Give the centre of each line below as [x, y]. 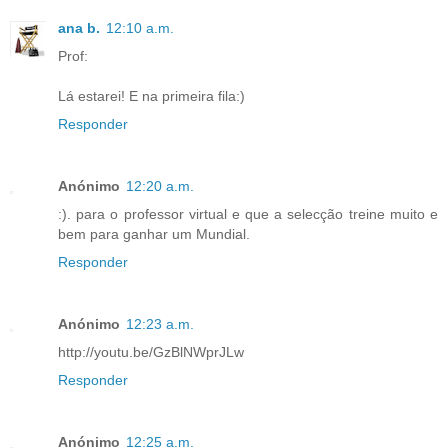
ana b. [79, 27]
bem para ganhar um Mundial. [154, 233]
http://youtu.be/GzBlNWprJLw [151, 351]
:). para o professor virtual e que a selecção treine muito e [248, 213]
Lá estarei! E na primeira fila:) [151, 95]
